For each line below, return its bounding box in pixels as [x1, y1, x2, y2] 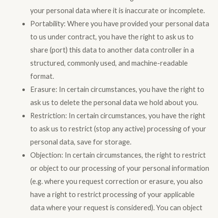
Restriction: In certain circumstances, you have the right [30, 111, 205, 120]
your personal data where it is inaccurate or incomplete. [30, 6, 205, 15]
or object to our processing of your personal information [30, 163, 209, 172]
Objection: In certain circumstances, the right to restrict [30, 150, 206, 159]
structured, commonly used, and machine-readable [30, 58, 188, 67]
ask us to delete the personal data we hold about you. [30, 98, 198, 107]
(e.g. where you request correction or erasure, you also [30, 177, 203, 185]
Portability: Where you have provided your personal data [30, 19, 209, 28]
